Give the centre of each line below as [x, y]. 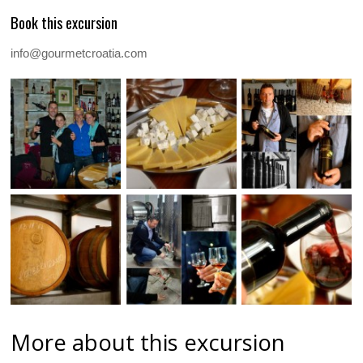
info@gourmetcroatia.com [79, 53]
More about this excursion [148, 342]
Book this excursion [64, 22]
